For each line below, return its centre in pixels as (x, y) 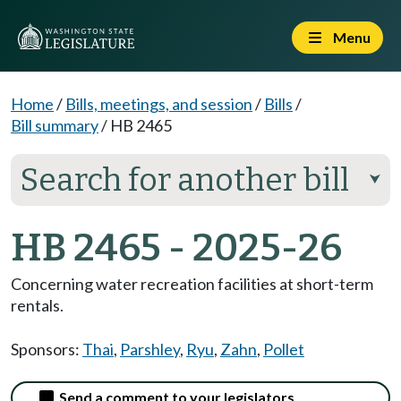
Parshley (150, 349)
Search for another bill (184, 180)
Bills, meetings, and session (159, 104)
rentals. (37, 305)
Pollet (284, 349)
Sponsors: (47, 349)
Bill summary (55, 125)
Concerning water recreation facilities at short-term (192, 284)
